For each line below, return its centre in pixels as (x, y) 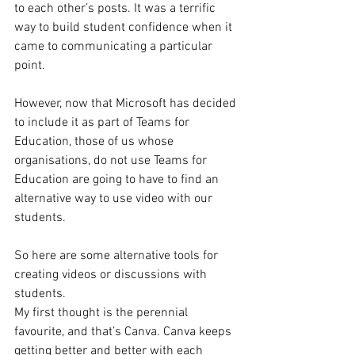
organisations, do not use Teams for (112, 160)
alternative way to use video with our (115, 198)
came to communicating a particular (115, 46)
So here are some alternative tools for (118, 256)
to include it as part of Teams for (103, 122)
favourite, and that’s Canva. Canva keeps (124, 332)
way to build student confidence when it (125, 27)
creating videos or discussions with (112, 275)
